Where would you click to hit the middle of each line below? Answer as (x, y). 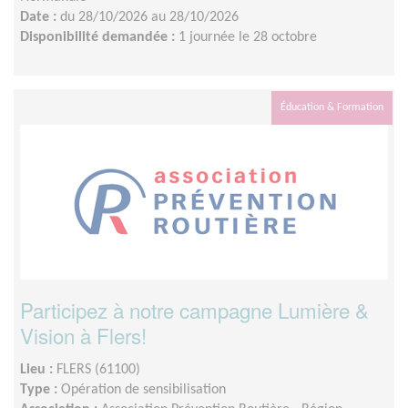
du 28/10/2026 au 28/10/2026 (149, 17)
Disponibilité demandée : (99, 37)
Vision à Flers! (83, 335)
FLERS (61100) (98, 369)
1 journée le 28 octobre (248, 37)
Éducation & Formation (332, 107)
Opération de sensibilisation (143, 389)
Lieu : (38, 369)
